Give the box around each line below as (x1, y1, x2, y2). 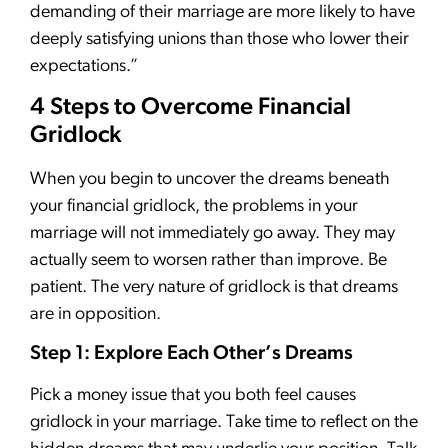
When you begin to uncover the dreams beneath (30, 170, 390, 190)
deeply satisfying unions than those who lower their (30, 29, 409, 49)
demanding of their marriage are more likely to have (30, 2, 415, 22)
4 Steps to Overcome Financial (30, 96, 351, 121)
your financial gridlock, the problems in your (30, 197, 358, 217)
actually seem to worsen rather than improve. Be (30, 251, 387, 271)
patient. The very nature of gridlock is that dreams (30, 278, 398, 298)
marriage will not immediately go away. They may (30, 224, 395, 244)
